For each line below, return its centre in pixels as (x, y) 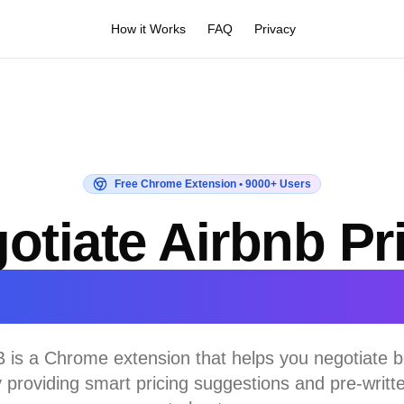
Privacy (275, 29)
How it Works (148, 29)
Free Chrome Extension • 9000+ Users (213, 184)
